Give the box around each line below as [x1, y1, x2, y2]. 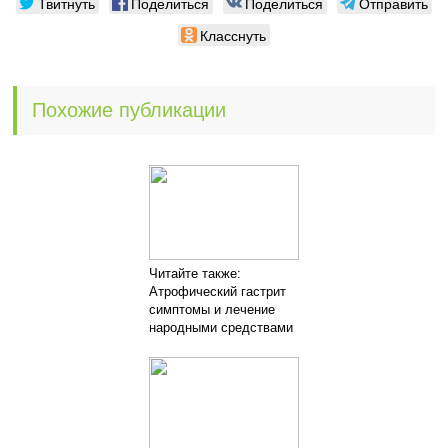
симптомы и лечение [148, 302, 275, 317]
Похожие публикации [32, 99, 227, 121]
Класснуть [199, 25, 266, 45]
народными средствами [148, 320, 293, 335]
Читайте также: [148, 266, 241, 281]
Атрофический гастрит [148, 284, 286, 299]
